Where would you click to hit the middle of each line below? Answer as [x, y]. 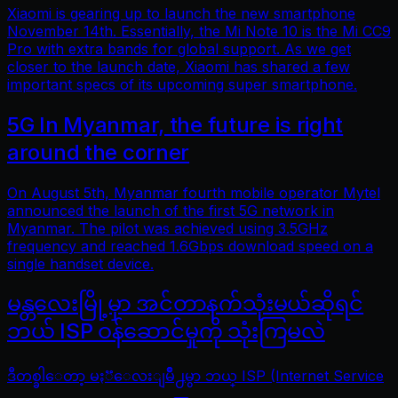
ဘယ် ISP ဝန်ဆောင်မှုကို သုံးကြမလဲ [166, 331]
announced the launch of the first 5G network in [171, 210]
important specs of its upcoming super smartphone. [182, 84]
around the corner [99, 152]
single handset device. [80, 263]
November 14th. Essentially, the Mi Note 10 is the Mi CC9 [199, 31]
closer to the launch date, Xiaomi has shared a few [179, 66]
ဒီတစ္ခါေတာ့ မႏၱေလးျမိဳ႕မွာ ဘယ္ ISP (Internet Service [195, 376]
